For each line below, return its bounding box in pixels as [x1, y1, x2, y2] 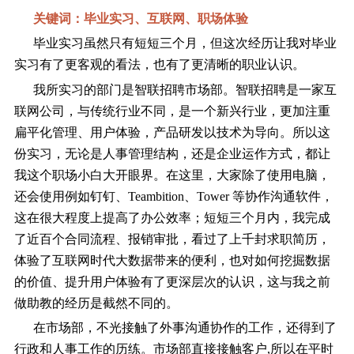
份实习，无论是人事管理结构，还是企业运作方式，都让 [13, 146, 330, 160]
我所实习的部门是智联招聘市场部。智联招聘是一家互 [13, 82, 337, 96]
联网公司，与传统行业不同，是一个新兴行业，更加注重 [13, 104, 330, 118]
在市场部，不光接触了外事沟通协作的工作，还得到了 [13, 320, 337, 334]
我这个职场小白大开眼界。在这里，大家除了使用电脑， [13, 168, 330, 182]
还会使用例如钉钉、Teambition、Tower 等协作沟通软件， [13, 189, 333, 203]
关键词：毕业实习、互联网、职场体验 [32, 12, 248, 26]
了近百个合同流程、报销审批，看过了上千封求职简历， [13, 232, 330, 246]
